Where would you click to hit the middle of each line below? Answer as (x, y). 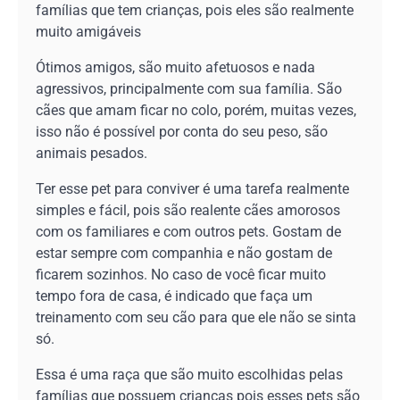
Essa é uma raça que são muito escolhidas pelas (189, 374)
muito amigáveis (88, 31)
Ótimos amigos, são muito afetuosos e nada (175, 67)
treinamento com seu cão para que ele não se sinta (196, 317)
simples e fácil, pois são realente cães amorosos (188, 210)
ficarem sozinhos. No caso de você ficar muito (181, 274)
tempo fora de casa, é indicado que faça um (174, 296)
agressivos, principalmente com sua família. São (189, 88)
